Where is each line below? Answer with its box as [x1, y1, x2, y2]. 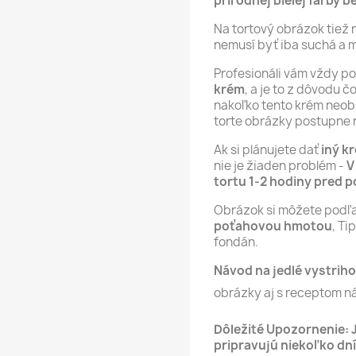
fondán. [214, 233, 258, 250]
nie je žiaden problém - [214, 157, 344, 174]
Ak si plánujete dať [214, 141, 321, 158]
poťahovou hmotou [214, 217, 332, 234]
